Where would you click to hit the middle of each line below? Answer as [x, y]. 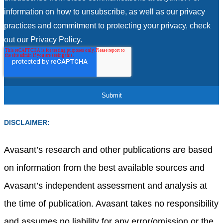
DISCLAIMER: [27, 123]
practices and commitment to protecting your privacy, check [107, 25]
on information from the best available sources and [104, 167]
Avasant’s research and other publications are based [108, 150]
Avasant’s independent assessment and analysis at [106, 185]
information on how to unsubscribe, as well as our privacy [105, 11]
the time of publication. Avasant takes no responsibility [111, 203]
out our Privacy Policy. [43, 39]
